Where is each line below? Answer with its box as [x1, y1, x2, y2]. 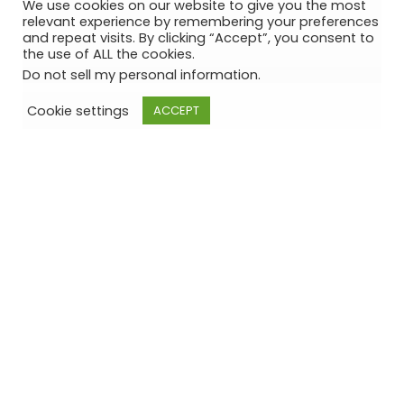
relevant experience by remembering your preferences [23, 13, 379, 31]
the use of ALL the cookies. [23, 45, 195, 63]
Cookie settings [27, 101, 129, 120]
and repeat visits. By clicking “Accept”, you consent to [23, 29, 374, 47]
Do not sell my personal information [23, 66, 258, 84]
